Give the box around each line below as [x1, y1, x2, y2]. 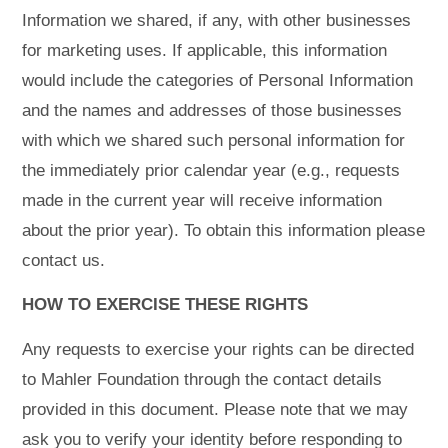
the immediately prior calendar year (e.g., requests [22, 160, 401, 180]
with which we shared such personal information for [22, 130, 406, 150]
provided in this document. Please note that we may [22, 399, 409, 419]
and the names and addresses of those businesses [22, 100, 403, 120]
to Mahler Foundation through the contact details [22, 369, 383, 389]
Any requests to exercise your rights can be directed [22, 339, 415, 359]
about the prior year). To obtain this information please [22, 220, 426, 240]
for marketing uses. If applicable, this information [22, 40, 388, 60]
